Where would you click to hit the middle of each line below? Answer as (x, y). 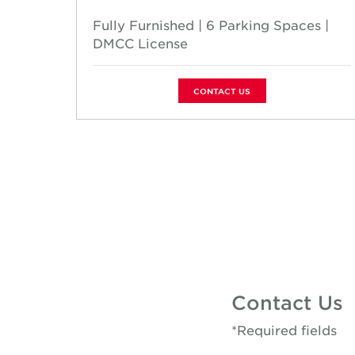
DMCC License (140, 43)
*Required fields (284, 330)
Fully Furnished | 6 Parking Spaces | (211, 25)
